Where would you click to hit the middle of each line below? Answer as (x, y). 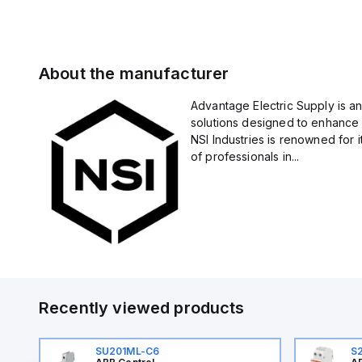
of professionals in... (245, 156)
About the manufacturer (134, 74)
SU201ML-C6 (127, 351)
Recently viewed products (142, 307)
